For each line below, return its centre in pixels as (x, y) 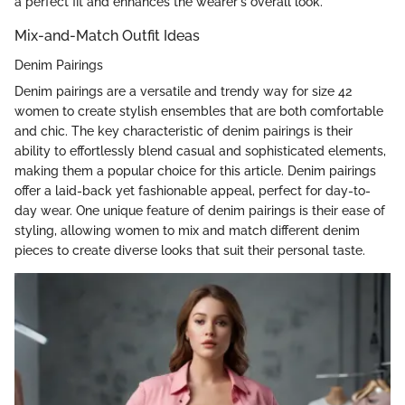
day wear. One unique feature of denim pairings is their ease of (200, 210)
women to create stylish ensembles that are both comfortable (199, 111)
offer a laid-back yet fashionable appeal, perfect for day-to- (193, 190)
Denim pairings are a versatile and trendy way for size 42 (183, 91)
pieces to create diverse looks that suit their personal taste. (190, 250)
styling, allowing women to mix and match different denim (187, 230)
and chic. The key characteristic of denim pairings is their (184, 131)
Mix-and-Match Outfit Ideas (107, 36)
